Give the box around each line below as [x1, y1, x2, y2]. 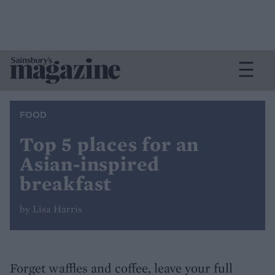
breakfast [20, 171, 112, 196]
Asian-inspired [20, 152, 160, 176]
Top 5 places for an [20, 132, 199, 157]
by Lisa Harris [20, 203, 82, 215]
